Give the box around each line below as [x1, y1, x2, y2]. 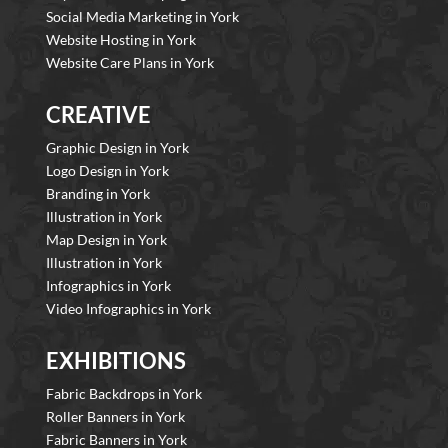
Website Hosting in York [46, 31, 196, 49]
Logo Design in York [46, 162, 169, 180]
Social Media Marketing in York [46, 8, 239, 26]
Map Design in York [46, 231, 167, 249]
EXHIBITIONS [46, 347, 186, 375]
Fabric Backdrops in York [46, 385, 202, 403]
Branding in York [46, 185, 150, 203]
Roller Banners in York [46, 408, 185, 426]
